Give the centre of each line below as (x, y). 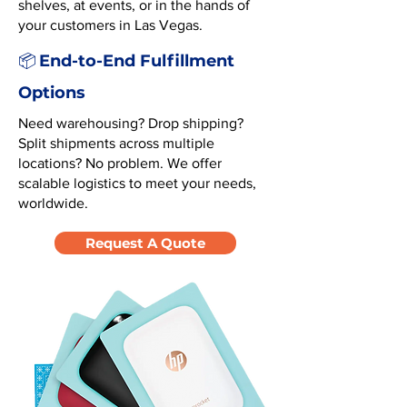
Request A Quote (145, 243)
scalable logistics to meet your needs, (137, 183)
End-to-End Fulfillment (137, 61)
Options (52, 93)
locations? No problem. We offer (120, 163)
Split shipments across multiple (116, 143)
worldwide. (53, 203)
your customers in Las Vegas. (110, 25)
